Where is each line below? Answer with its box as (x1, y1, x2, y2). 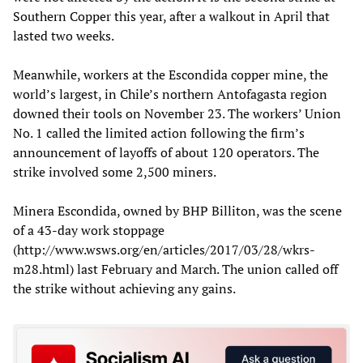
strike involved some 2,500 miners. (13, 162, 216, 181)
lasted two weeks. (13, 26, 114, 45)
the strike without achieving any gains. (13, 279, 236, 297)
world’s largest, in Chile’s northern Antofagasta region (13, 84, 327, 103)
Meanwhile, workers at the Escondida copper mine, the (13, 65, 328, 83)
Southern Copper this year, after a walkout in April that (13, 6, 330, 25)
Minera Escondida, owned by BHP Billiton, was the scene (13, 201, 342, 220)
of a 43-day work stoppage (13, 220, 164, 239)
